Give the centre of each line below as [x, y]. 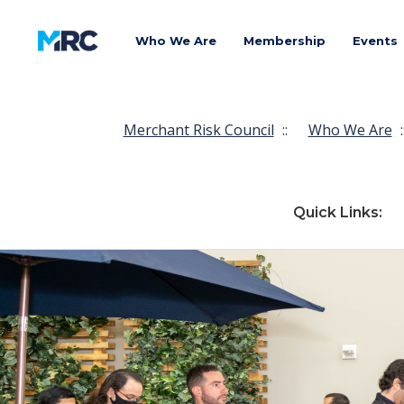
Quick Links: [338, 212]
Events [375, 41]
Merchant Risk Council [198, 129]
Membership [285, 41]
